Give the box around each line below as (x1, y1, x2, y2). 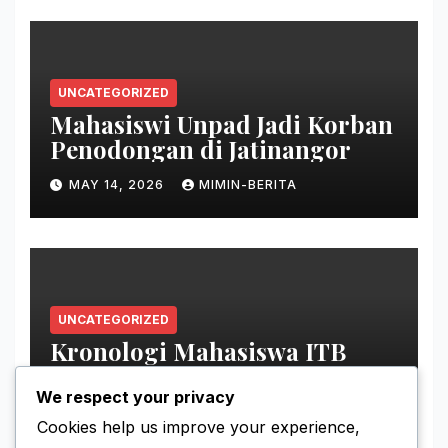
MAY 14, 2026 (69, 177, 168, 193)
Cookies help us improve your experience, (37, 416, 360, 437)
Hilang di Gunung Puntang (50, 360, 360, 392)
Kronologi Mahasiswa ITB (50, 335, 346, 367)
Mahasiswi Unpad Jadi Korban (50, 108, 393, 140)
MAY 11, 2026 (69, 404, 165, 420)
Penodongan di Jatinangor (50, 133, 351, 165)
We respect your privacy (36, 386, 235, 407)
